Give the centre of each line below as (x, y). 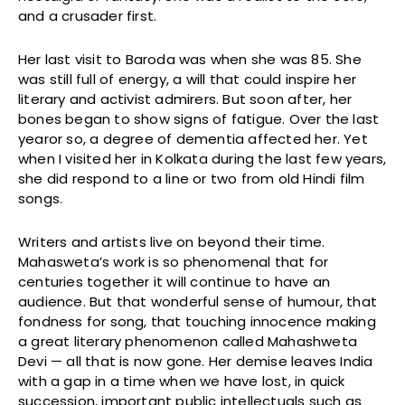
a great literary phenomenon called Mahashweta (188, 342)
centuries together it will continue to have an (174, 282)
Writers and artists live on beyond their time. (172, 242)
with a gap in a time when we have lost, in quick (182, 381)
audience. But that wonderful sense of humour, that (198, 302)
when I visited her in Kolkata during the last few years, (202, 159)
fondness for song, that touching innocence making (197, 322)
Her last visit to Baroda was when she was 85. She (190, 60)
